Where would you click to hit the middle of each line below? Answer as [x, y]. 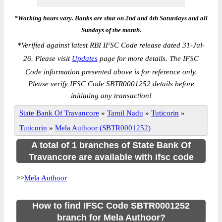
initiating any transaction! [111, 96]
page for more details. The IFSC [148, 58]
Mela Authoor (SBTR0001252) [103, 128]
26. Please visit [48, 58]
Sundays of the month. [111, 30]
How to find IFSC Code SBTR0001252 [111, 206]
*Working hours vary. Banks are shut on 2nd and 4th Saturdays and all [111, 18]
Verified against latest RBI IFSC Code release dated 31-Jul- [113, 45]
